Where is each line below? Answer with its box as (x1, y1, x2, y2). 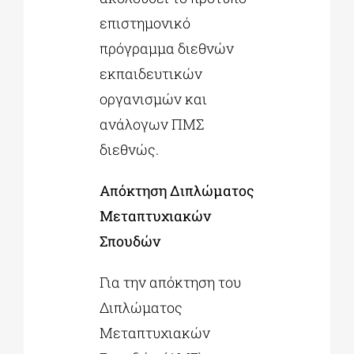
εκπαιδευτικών (99, 64, 202, 84)
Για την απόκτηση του (99, 273, 241, 292)
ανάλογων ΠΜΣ (99, 115, 204, 134)
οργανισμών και (99, 89, 207, 109)
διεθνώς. (99, 140, 159, 160)
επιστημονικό (99, 13, 190, 33)
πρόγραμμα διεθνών (99, 39, 234, 58)
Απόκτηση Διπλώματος (99, 181, 254, 201)
